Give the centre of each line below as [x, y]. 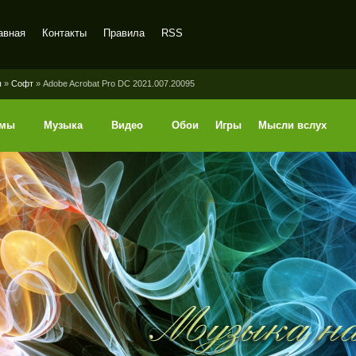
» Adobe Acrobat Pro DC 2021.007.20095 [114, 83]
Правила [124, 33]
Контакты [64, 33]
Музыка [63, 125]
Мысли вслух [292, 125]
